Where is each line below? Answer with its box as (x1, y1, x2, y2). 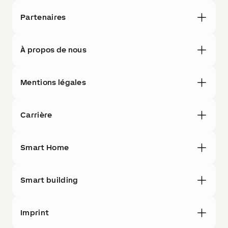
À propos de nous (20, 45, 87, 54)
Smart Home (20, 143, 69, 152)
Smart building (20, 176, 78, 185)
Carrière (20, 110, 52, 120)
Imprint (20, 208, 49, 217)
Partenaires (20, 13, 66, 22)
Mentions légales (20, 78, 87, 87)
